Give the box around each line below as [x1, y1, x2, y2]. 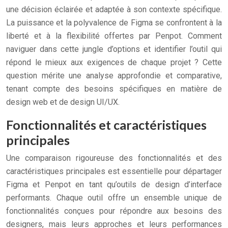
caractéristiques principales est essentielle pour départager [6, 166, 222, 176]
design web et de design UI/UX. [6, 97, 120, 107]
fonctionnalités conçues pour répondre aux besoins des [6, 206, 222, 216]
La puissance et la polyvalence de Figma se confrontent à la [6, 18, 222, 27]
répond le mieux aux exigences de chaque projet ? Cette [6, 58, 222, 67]
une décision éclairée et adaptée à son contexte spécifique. [6, 5, 222, 14]
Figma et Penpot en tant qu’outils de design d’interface [6, 180, 222, 189]
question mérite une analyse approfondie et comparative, [6, 71, 222, 80]
